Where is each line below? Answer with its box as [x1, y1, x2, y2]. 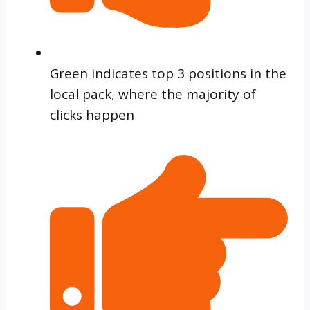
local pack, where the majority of [50, 85, 256, 104]
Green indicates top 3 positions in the [50, 64, 286, 83]
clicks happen [50, 106, 134, 125]
